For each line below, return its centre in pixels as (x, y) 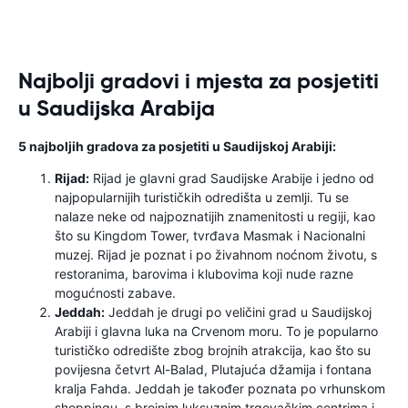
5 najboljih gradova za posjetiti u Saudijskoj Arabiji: (177, 146)
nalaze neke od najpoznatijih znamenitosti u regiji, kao (215, 216)
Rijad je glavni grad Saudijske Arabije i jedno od (232, 178)
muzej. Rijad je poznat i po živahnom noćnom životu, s (216, 255)
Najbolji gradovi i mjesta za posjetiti (199, 81)
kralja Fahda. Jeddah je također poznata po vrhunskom (220, 388)
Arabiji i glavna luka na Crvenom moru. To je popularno (216, 331)
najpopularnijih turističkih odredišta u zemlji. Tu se (202, 197)
